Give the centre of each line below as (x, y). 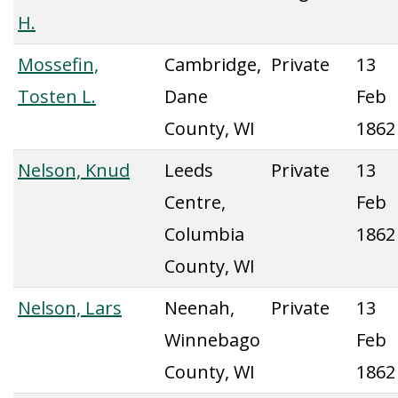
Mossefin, (58, 64)
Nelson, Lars (70, 308)
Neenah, (199, 308)
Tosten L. (57, 96)
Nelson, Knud (74, 170)
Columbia (204, 234)
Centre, (195, 202)
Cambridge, (213, 64)
